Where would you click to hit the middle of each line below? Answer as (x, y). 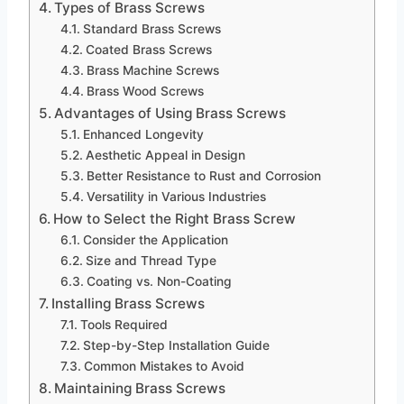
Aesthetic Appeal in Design (165, 156)
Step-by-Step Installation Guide (176, 346)
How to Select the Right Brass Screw (175, 219)
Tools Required (124, 325)
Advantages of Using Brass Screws (170, 114)
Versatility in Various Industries (176, 197)
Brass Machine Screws (152, 71)
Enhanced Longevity (143, 135)
